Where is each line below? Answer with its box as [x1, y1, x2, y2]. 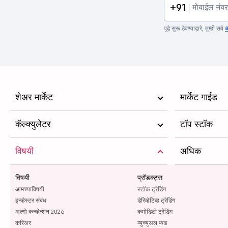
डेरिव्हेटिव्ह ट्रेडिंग [137, 196, 175, 204]
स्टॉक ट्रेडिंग [137, 185, 166, 193]
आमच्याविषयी [15, 185, 44, 193]
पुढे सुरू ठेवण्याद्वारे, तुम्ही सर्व [164, 24, 225, 32]
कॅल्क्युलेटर [15, 118, 51, 130]
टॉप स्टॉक [180, 118, 213, 130]
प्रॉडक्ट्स [137, 173, 162, 182]
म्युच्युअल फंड [137, 218, 167, 226]
